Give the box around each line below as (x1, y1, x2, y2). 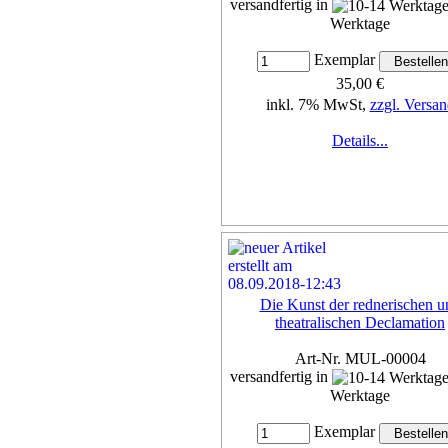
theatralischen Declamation (275, 313, 445, 331)
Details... (332, 132, 388, 150)
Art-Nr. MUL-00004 (294, 349, 426, 367)
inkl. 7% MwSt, (265, 96, 370, 114)
